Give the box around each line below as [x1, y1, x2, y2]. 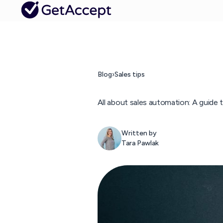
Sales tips [114, 70, 145, 79]
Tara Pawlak [121, 139, 159, 147]
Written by [121, 129, 157, 137]
